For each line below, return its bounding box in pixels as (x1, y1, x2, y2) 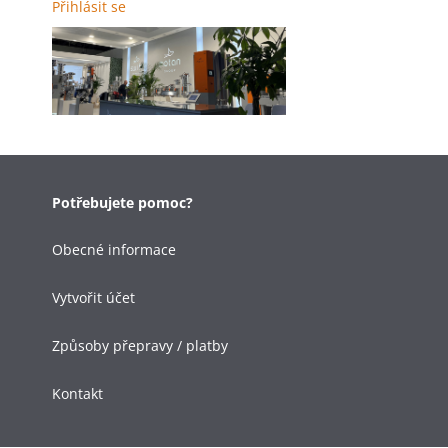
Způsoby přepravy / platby (52, 336, 228, 355)
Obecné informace (52, 240, 176, 259)
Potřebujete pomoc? (52, 193, 193, 212)
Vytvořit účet (52, 288, 135, 307)
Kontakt (52, 384, 103, 403)
